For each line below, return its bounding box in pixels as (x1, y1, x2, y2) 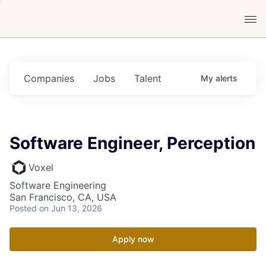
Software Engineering (9, 179, 106, 191)
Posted (9, 203, 37, 213)
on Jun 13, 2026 (39, 203, 102, 213)
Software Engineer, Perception (9, 133, 255, 153)
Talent (134, 72, 161, 84)
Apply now (112, 234, 154, 244)
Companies (24, 72, 74, 84)
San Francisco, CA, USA (9, 191, 116, 203)
